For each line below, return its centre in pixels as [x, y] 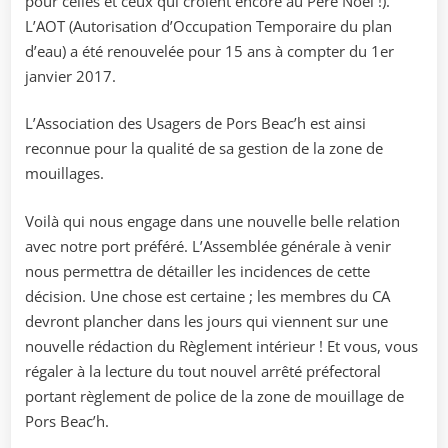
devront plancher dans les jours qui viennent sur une [206, 320]
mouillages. [64, 173]
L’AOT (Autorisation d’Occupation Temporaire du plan [208, 25]
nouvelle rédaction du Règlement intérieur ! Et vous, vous [221, 345]
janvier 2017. [70, 75]
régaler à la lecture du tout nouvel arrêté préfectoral [203, 370]
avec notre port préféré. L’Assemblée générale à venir [208, 245]
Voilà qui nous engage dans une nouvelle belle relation [212, 220]
